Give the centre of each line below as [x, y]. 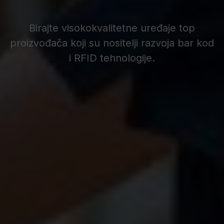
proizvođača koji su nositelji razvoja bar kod [112, 43]
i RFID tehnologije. [112, 58]
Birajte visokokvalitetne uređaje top [112, 28]
